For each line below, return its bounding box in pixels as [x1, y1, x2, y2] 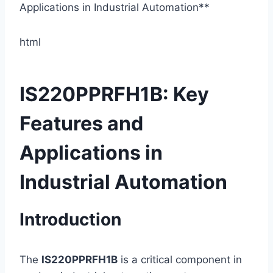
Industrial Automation [19, 169, 227, 194]
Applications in [19, 140, 163, 165]
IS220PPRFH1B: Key [19, 82, 209, 106]
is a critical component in [118, 253, 242, 266]
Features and [19, 111, 143, 135]
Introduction [19, 208, 121, 230]
